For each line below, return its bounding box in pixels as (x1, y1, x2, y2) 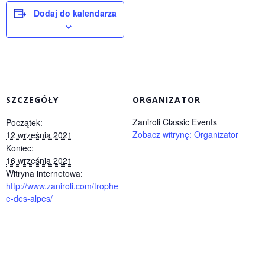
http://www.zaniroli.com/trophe (6, 180, 118, 192)
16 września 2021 (6, 154, 72, 166)
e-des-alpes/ (6, 192, 53, 204)
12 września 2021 (6, 129, 72, 141)
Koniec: (6, 142, 34, 154)
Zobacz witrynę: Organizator (132, 128, 238, 140)
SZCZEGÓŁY (6, 94, 59, 105)
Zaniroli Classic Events (132, 116, 217, 128)
